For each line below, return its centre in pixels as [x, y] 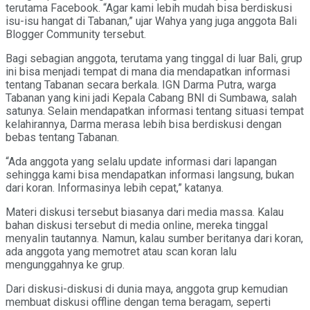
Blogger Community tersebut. [76, 34]
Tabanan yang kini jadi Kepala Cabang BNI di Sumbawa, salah [151, 98]
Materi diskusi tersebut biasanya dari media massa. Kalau [145, 212]
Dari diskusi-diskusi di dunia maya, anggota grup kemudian [147, 289]
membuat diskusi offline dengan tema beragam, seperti [138, 302]
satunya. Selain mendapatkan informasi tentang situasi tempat [155, 111]
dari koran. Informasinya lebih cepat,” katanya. [115, 188]
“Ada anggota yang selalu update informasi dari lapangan [141, 161]
